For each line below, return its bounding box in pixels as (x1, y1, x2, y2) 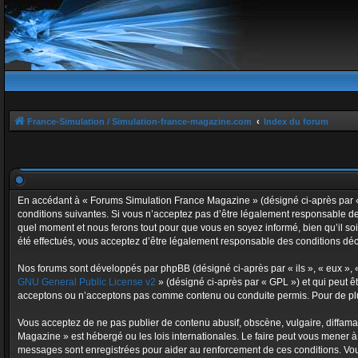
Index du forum (264, 117, 328, 126)
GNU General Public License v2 (18, 276, 156, 288)
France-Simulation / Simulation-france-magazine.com (27, 117, 252, 126)
